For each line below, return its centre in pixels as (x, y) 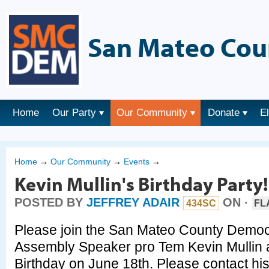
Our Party (74, 113)
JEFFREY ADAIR (133, 202)
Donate (224, 113)
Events (137, 162)
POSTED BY (50, 202)
